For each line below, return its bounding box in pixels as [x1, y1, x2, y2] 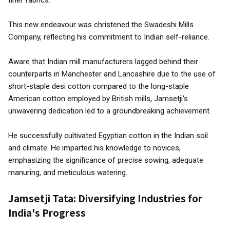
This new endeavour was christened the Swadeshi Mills [8, 20, 194, 29]
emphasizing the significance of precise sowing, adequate [8, 156, 203, 165]
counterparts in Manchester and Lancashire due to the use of [8, 69, 216, 79]
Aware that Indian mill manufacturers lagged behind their [8, 57, 198, 66]
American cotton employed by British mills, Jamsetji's [8, 94, 188, 103]
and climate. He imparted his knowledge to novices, [8, 143, 181, 152]
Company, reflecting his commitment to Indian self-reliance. [8, 32, 209, 42]
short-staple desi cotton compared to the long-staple [8, 82, 189, 91]
